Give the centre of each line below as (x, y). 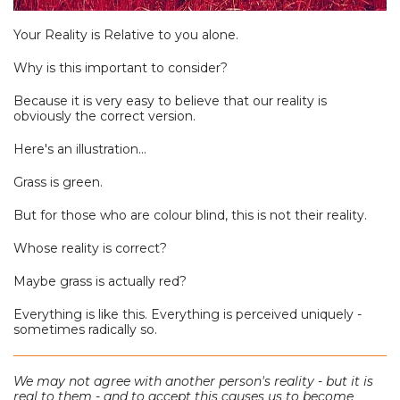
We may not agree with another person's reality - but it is (193, 382)
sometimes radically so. (85, 330)
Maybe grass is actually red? (100, 282)
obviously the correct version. (104, 117)
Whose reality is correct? (92, 249)
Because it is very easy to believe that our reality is (170, 101)
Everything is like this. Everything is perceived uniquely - (187, 315)
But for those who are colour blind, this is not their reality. (190, 216)
